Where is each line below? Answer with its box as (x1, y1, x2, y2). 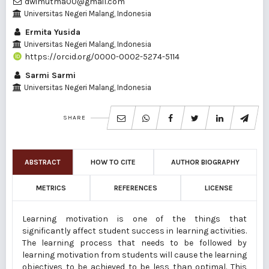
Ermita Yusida (23, 27, 80, 37)
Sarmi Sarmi (23, 70, 76, 81)
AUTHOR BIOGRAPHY (171, 158, 240, 167)
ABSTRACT (25, 158, 61, 167)
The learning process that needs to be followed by (22, 238, 247, 249)
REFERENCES (113, 184, 157, 193)
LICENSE (205, 184, 234, 193)
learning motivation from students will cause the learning (22, 250, 247, 261)
